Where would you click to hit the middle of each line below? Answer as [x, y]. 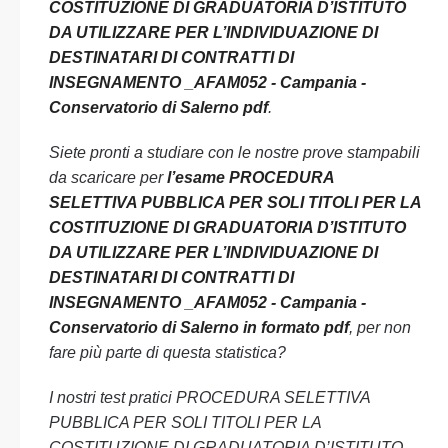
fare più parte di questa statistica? [167, 352]
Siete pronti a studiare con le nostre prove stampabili [234, 152]
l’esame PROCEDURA [250, 177]
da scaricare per [108, 177]
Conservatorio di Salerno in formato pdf [199, 327]
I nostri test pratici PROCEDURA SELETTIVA [209, 397]
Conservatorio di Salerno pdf [158, 107]
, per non [380, 327]
